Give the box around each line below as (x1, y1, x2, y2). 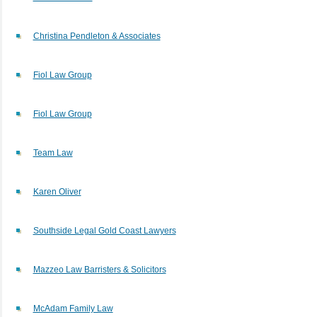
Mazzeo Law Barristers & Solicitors (33, 264, 166, 275)
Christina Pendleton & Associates (33, 30, 161, 41)
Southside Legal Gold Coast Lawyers (33, 225, 176, 236)
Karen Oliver (33, 186, 81, 197)
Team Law (33, 147, 73, 158)
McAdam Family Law (33, 303, 113, 313)
